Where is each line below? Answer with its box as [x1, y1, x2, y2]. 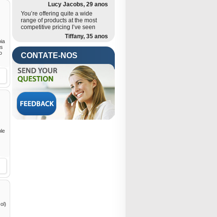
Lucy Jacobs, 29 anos [48, 1, 108, 8]
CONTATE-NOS [21, 51, 77, 60]
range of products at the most [21, 17, 97, 24]
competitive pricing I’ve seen [21, 24, 95, 31]
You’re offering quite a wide [21, 10, 93, 17]
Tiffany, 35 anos [65, 33, 108, 40]
